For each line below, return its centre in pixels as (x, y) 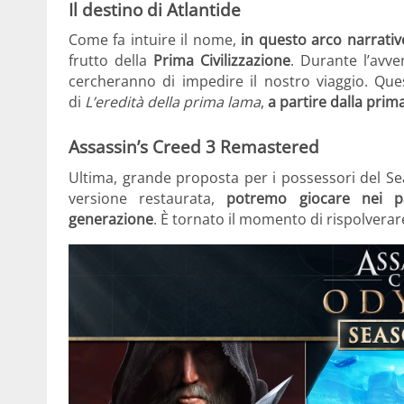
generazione (111, 219)
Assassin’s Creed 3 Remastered (194, 147)
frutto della (111, 61)
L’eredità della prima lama (173, 102)
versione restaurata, (148, 198)
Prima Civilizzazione (222, 61)
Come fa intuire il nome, (155, 40)
